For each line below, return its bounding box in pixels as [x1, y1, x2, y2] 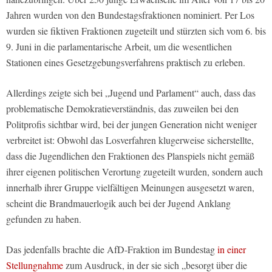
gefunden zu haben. [6, 212, 81, 226]
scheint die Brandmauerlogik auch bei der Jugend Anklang [6, 197, 231, 210]
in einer [217, 243, 246, 256]
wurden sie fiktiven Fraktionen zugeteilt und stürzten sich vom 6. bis [6, 24, 266, 38]
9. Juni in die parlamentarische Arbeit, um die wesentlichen [6, 40, 232, 53]
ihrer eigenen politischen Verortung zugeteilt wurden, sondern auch [6, 165, 263, 178]
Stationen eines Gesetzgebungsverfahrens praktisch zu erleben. [6, 56, 245, 69]
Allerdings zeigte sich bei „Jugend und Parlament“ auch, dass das [6, 86, 256, 100]
